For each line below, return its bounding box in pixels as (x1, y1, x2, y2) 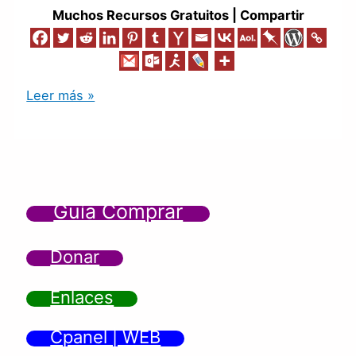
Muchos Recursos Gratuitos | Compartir (52, 6, 304, 23)
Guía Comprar (53, 199, 184, 223)
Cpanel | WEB (50, 326, 161, 347)
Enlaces (50, 286, 114, 308)
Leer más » (26, 87, 95, 104)
